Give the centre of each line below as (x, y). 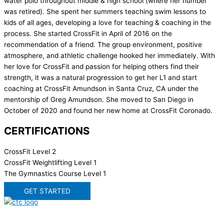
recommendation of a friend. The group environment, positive (103, 44)
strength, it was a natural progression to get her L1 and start (100, 77)
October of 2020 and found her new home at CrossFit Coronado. (108, 110)
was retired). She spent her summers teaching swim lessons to (105, 11)
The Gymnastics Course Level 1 (55, 173)
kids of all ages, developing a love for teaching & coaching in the (107, 22)
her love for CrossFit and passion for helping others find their (101, 66)
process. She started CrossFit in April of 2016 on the (88, 33)
